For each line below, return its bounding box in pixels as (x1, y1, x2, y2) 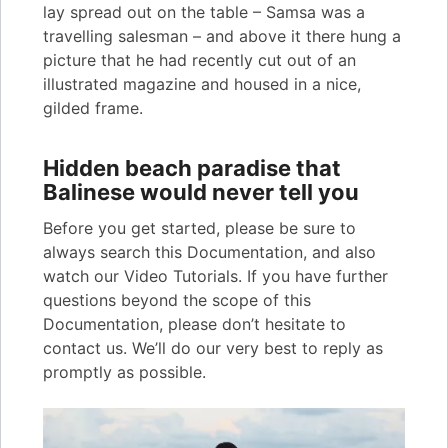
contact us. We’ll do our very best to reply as (43, 338, 383, 359)
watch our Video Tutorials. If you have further (43, 266, 388, 287)
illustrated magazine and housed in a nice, (43, 74, 361, 95)
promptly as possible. (43, 362, 206, 383)
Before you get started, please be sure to (43, 218, 356, 239)
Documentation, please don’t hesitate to (43, 314, 346, 335)
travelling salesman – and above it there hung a (43, 26, 401, 47)
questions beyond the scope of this (43, 290, 311, 311)
